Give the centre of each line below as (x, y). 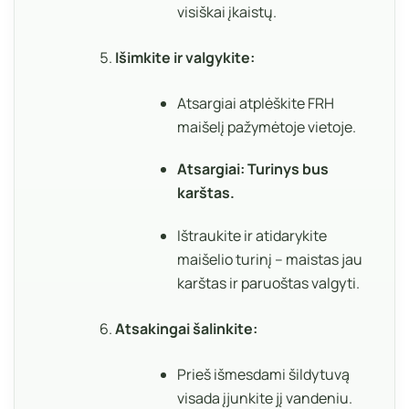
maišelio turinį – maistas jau (270, 260)
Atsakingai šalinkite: (186, 329)
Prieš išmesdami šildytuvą (264, 375)
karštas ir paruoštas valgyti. (269, 283)
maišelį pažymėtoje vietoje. (267, 126)
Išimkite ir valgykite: (184, 57)
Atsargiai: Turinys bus (253, 169)
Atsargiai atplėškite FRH (256, 103)
